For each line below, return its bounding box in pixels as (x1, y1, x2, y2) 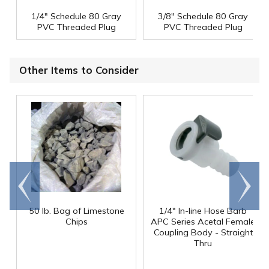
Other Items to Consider (19, 64, 139, 77)
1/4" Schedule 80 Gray (31, 11, 121, 22)
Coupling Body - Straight (153, 226, 253, 238)
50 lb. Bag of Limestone (28, 205, 124, 216)
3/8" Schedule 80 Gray (158, 11, 248, 22)
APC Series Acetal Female (151, 216, 255, 227)
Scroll (233, 174, 256, 186)
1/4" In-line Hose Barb (159, 205, 247, 216)
